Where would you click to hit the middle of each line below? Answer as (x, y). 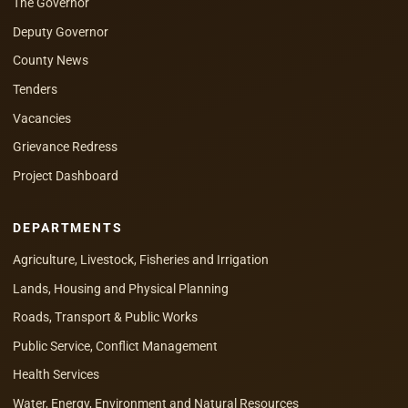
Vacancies (42, 118)
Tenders (35, 89)
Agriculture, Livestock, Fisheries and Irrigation (141, 260)
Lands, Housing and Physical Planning (121, 288)
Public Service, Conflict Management (115, 346)
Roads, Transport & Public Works (105, 317)
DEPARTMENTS (68, 227)
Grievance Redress (65, 147)
